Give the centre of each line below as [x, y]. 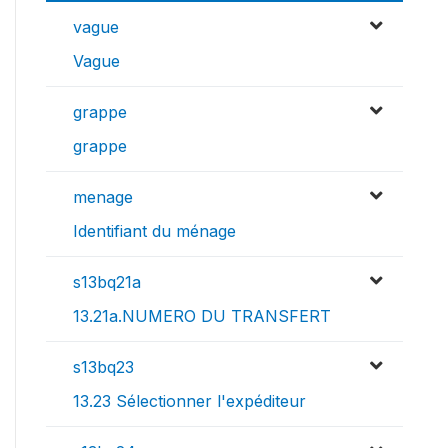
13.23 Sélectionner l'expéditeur [189, 400]
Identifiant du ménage [154, 230]
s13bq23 [103, 366]
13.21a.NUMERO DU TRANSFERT [202, 315]
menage [103, 196]
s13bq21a [107, 281]
